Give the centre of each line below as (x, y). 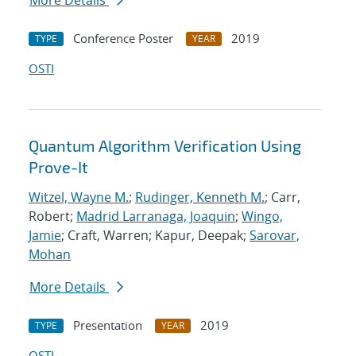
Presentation (108, 325)
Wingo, (262, 217)
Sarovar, (275, 236)
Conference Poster (123, 39)
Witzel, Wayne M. (79, 197)
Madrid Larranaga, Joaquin (156, 217)
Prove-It (58, 167)
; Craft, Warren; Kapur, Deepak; (155, 236)
